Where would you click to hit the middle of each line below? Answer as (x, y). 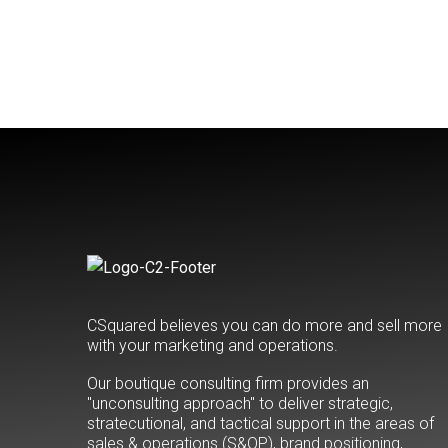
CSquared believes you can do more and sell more (264, 326)
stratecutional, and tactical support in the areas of (260, 423)
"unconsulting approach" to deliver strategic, (240, 403)
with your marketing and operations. (212, 346)
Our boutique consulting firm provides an (228, 383)
